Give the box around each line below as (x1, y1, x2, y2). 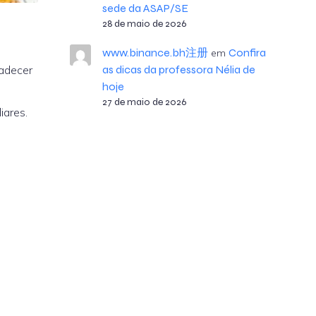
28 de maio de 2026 (102, 18, 186, 30)
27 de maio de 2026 (102, 96, 186, 108)
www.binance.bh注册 (102, 46, 208, 59)
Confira (228, 46, 266, 59)
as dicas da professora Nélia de (102, 63, 255, 76)
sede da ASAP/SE (102, 1, 188, 15)
